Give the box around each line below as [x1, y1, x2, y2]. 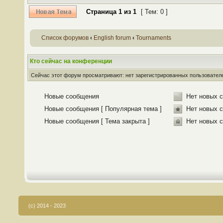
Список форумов [41, 34, 89, 41]
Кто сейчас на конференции [30, 58, 112, 65]
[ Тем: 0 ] [139, 8, 170, 15]
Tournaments [136, 34, 171, 41]
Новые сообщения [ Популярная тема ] [44, 105, 162, 112]
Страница [84, 8, 118, 15]
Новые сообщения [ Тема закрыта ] [44, 117, 150, 125]
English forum [94, 34, 131, 41]
